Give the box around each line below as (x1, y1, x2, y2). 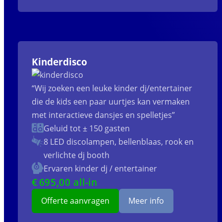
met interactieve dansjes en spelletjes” (31, 110, 175, 121)
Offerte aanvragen (41, 195, 110, 207)
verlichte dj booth (43, 150, 110, 161)
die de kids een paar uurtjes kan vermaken (31, 96, 190, 108)
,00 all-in (56, 176, 98, 189)
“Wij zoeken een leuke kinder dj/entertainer (31, 83, 192, 94)
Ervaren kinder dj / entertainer (43, 163, 157, 174)
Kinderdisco (31, 55, 87, 68)
